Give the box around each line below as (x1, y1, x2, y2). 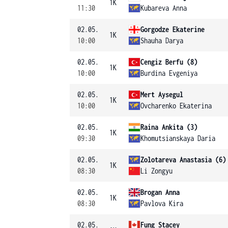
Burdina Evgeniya (140, 69, 197, 77)
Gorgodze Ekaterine (140, 25, 205, 34)
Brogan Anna (140, 188, 180, 196)
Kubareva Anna (140, 4, 187, 12)
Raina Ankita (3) (140, 123, 197, 131)
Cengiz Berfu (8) (140, 58, 197, 66)
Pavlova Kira (140, 199, 183, 208)
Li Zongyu (140, 166, 173, 175)
